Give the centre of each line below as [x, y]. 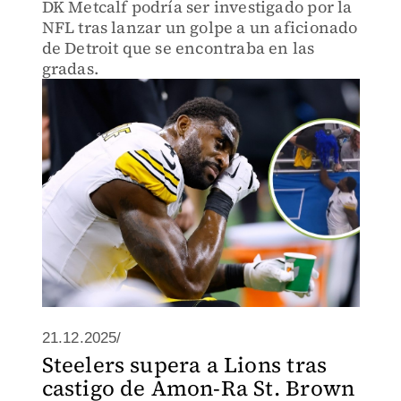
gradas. [70, 68]
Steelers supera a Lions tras [184, 365]
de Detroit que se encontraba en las [178, 48]
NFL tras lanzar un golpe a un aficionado [200, 27]
